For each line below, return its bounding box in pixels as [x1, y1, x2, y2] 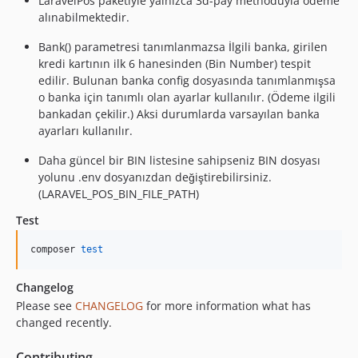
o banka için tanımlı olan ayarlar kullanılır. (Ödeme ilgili [38, 89, 336, 105]
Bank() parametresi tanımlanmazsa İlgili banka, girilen [38, 38, 328, 54]
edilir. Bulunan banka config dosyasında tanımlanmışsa [38, 72, 336, 88]
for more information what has [143, 297, 311, 313]
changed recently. [16, 314, 112, 330]
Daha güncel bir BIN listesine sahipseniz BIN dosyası [38, 152, 320, 168]
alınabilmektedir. [38, 9, 129, 25]
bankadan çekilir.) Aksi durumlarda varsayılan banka [38, 105, 320, 121]
